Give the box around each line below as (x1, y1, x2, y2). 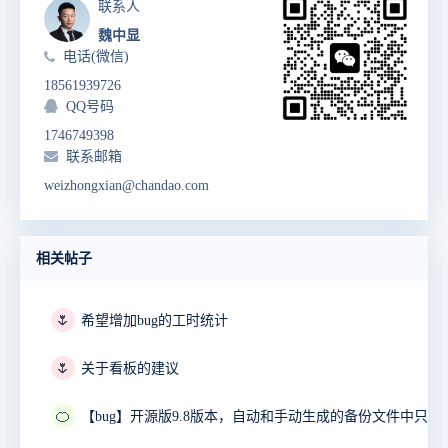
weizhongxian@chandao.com (44, 178, 209, 194)
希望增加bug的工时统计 (81, 313, 228, 329)
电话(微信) (63, 49, 129, 65)
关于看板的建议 (81, 361, 179, 377)
